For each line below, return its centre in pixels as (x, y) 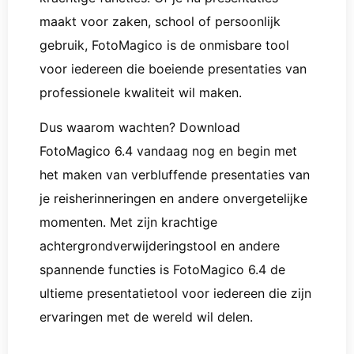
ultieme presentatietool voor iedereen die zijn (175, 294)
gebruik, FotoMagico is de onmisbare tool (164, 45)
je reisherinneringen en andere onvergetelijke (173, 199)
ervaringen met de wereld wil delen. (146, 317)
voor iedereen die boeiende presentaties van (173, 68)
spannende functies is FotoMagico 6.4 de (162, 270)
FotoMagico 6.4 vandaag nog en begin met (168, 151)
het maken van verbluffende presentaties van (175, 175)
